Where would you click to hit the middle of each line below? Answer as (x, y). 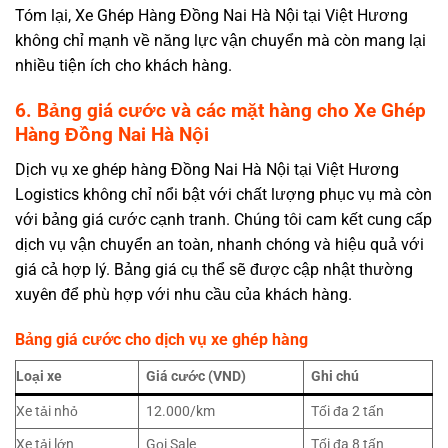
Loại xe (39, 377)
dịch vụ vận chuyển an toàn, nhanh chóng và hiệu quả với (219, 244)
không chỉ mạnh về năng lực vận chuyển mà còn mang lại (220, 41)
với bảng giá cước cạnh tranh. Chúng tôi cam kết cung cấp (223, 219)
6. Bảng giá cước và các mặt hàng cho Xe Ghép (220, 110)
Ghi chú (335, 377)
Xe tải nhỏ (47, 412)
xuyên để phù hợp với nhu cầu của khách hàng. (183, 294)
